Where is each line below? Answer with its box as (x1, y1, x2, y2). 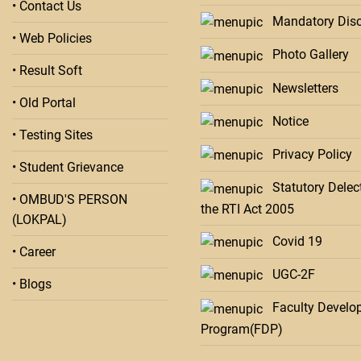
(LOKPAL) (12, 212, 67, 228)
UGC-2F (263, 266, 315, 282)
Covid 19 (263, 233, 322, 249)
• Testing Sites (12, 127, 93, 143)
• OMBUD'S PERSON (12, 192, 127, 208)
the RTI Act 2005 (201, 201, 294, 217)
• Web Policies (12, 31, 92, 47)
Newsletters (263, 80, 338, 96)
